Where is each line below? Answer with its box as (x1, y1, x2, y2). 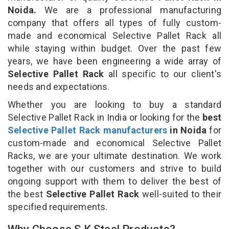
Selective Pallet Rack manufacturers (8, 124, 168, 135)
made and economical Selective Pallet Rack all (8, 30, 221, 41)
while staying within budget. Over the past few (8, 42, 221, 54)
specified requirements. (8, 201, 110, 212)
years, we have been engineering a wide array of (8, 55, 221, 66)
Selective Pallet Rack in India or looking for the (8, 111, 203, 123)
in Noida (167, 124, 207, 135)
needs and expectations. (8, 81, 110, 92)
